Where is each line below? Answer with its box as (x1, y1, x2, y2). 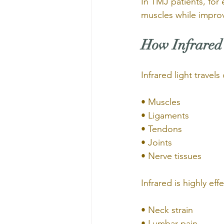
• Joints (141, 137, 172, 148)
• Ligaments (141, 110, 189, 121)
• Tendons (141, 123, 182, 134)
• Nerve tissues (141, 150, 201, 161)
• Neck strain (141, 204, 193, 215)
